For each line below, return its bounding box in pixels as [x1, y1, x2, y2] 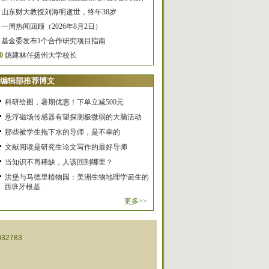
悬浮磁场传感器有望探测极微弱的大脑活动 [5, 113, 142, 121]
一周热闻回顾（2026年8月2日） [1, 22, 102, 31]
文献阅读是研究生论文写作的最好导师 [5, 143, 127, 151]
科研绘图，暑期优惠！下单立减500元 [5, 98, 124, 106]
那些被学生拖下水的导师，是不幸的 [5, 128, 120, 136]
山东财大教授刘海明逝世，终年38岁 [1, 8, 116, 16]
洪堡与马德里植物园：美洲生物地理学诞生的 [5, 173, 149, 181]
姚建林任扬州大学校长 [5, 51, 77, 59]
